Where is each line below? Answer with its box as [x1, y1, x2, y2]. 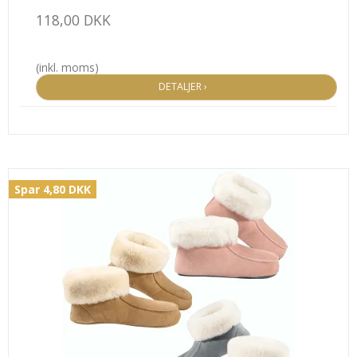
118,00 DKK [36, 10, 111, 30]
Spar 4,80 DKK [14, 181, 91, 197]
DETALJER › [159, 80, 214, 94]
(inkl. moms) [36, 60, 99, 76]
